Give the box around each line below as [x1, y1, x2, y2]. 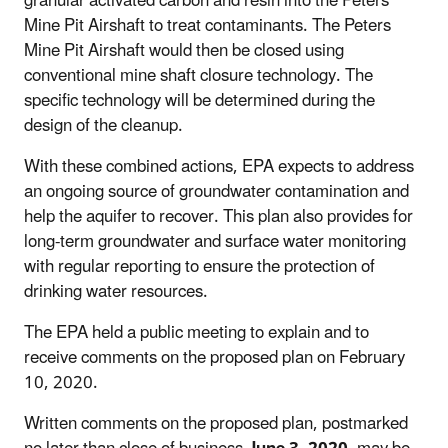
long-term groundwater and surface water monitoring [24, 223, 406, 260]
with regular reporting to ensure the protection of [24, 248, 375, 285]
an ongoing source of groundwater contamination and [24, 173, 409, 210]
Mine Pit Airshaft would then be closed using [24, 32, 344, 69]
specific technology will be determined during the [24, 82, 375, 119]
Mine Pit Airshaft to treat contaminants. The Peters [24, 7, 391, 44]
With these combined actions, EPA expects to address [24, 148, 414, 185]
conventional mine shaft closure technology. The [24, 57, 373, 94]
